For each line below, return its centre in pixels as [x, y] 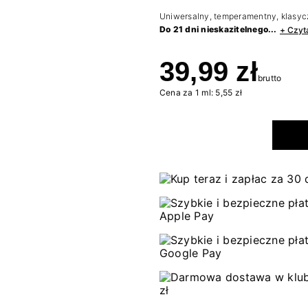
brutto [269, 78]
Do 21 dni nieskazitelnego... [218, 30]
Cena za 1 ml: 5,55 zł [201, 93]
